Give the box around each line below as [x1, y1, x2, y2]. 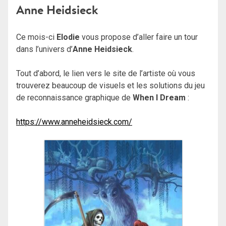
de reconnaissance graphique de [16, 92, 133, 102]
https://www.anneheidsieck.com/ [16, 117, 132, 127]
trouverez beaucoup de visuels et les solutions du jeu [16, 80, 205, 90]
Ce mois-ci [16, 32, 56, 42]
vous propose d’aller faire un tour [80, 32, 198, 42]
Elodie [56, 32, 80, 42]
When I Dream [133, 92, 186, 102]
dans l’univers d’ [16, 44, 73, 54]
